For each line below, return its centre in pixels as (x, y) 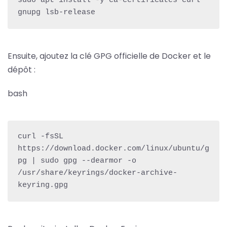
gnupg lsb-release (56, 12)
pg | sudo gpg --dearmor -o (77, 161)
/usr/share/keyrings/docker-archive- (98, 173)
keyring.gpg (43, 185)
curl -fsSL (41, 136)
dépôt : (22, 69)
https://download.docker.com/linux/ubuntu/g (113, 148)
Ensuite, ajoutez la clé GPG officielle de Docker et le (109, 56)
